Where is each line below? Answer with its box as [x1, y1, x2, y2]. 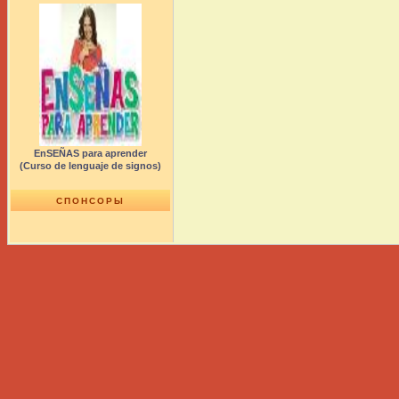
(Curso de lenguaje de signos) [20, 160, 161, 171]
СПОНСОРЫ [56, 196, 125, 206]
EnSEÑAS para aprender [34, 148, 147, 159]
